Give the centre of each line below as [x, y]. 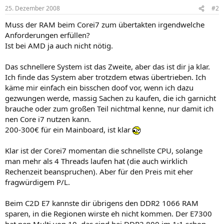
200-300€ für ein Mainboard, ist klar [69, 129]
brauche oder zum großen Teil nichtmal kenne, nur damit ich [109, 108]
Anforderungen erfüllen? [47, 35]
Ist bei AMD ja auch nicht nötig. [59, 45]
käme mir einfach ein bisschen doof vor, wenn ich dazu [99, 87]
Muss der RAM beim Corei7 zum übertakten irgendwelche [105, 24]
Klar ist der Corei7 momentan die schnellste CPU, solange [104, 150]
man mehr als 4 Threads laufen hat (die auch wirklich [96, 161]
